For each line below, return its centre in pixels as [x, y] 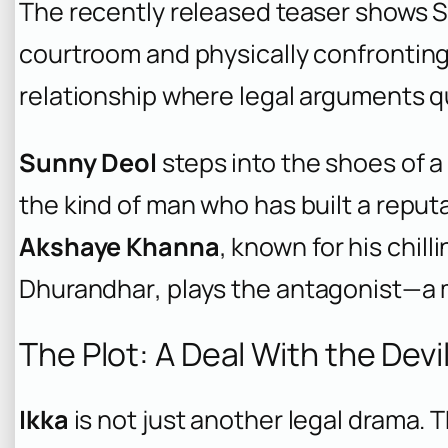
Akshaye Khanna [119, 246]
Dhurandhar [87, 288]
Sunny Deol [88, 162]
